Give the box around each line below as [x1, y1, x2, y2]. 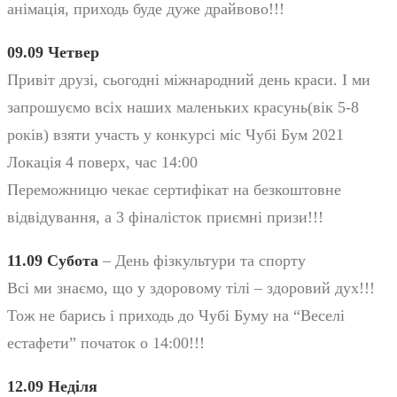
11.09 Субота [7, 251, 98, 269]
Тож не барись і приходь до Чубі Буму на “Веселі [7, 306, 345, 324]
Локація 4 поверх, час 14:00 [7, 152, 198, 171]
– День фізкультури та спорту [98, 251, 306, 269]
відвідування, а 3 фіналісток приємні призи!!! [7, 207, 323, 226]
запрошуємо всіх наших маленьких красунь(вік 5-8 [7, 97, 359, 116]
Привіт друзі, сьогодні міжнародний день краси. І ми [7, 70, 370, 89]
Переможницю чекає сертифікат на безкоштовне [7, 180, 341, 198]
